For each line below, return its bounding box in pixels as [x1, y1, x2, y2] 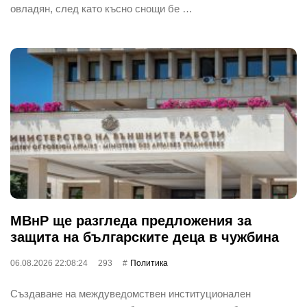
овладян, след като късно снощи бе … [10, 3, 193, 14]
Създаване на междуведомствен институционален [10, 288, 251, 299]
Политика [130, 258, 168, 268]
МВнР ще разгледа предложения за [10, 213, 251, 228]
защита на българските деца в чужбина [10, 230, 279, 245]
